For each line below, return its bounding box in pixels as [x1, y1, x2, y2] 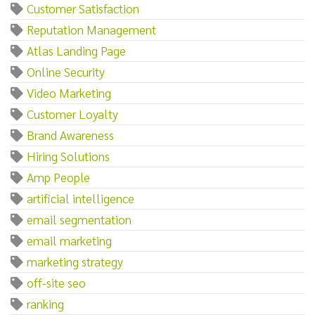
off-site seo [27, 274, 86, 290]
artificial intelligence [27, 189, 134, 206]
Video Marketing [27, 84, 111, 101]
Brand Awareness [27, 126, 114, 143]
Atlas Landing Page [27, 41, 126, 58]
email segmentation [27, 210, 131, 227]
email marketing [27, 231, 112, 248]
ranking [27, 295, 64, 311]
